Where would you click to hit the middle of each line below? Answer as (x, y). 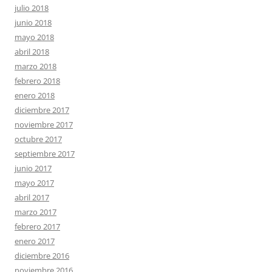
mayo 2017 (34, 182)
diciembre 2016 (42, 255)
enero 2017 (35, 241)
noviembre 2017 (44, 124)
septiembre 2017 (45, 153)
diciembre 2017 (42, 110)
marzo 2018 (36, 66)
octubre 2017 (38, 139)
